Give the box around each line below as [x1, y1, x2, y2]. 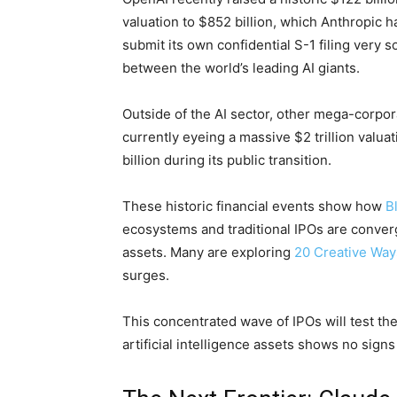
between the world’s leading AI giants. [122, 59, 360, 77]
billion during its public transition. [122, 152, 331, 169]
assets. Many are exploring [122, 244, 294, 261]
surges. [122, 267, 169, 284]
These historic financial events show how [122, 198, 385, 215]
